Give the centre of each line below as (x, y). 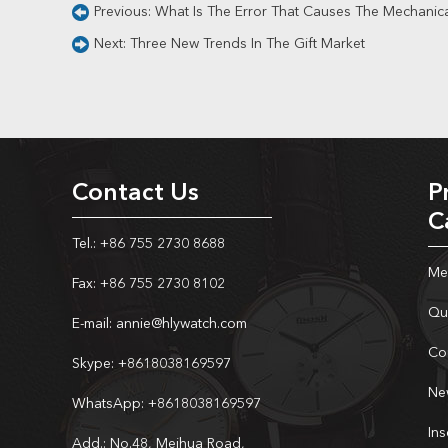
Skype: (93, 364)
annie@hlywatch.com (179, 324)
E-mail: (92, 324)
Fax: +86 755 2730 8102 (148, 284)
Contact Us (135, 194)
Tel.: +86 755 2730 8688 (148, 244)
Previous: (124, 12)
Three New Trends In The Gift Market (247, 44)
